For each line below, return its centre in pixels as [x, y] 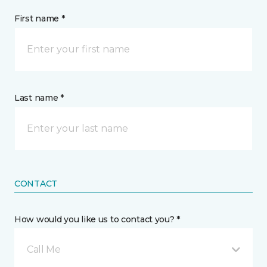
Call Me [44, 250]
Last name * [39, 98]
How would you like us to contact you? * [97, 220]
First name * [40, 19]
